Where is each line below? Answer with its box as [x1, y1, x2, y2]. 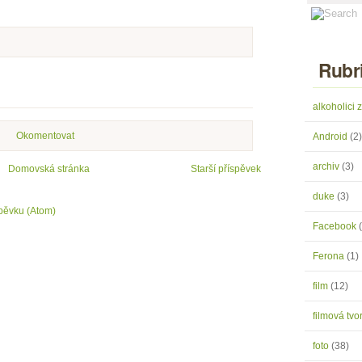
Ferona [313, 250, 347, 262]
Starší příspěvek [191, 163, 261, 175]
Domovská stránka [8, 163, 90, 175]
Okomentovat [15, 130, 74, 141]
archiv [313, 161, 342, 172]
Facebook [313, 221, 359, 232]
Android [313, 131, 350, 142]
